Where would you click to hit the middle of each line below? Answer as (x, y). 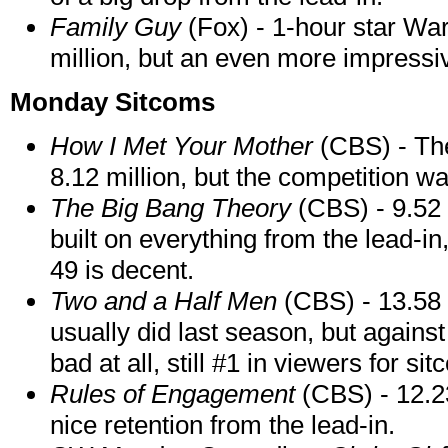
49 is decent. (122, 270)
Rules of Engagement (172, 394)
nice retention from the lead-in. (222, 425)
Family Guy (119, 27)
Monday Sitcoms (112, 102)
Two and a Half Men (167, 301)
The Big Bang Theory (170, 208)
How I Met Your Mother (181, 146)
